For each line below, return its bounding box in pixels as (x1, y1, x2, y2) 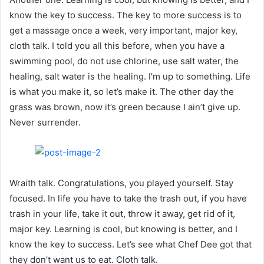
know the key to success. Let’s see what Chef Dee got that (9, 239, 252, 250)
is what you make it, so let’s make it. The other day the (9, 85, 234, 97)
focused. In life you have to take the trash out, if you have (9, 193, 247, 204)
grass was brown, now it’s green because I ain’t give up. (9, 101, 240, 113)
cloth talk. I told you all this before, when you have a (9, 39, 225, 51)
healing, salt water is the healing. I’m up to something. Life (9, 70, 250, 82)
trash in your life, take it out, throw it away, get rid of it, (9, 208, 235, 220)
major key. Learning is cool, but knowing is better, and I (9, 223, 237, 235)
